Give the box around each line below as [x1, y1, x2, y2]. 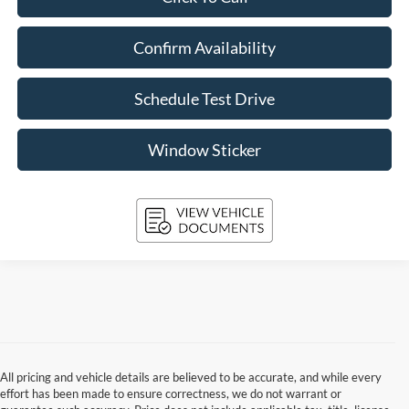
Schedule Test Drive [134, 89, 276, 110]
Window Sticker [148, 140, 262, 161]
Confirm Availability [133, 37, 277, 58]
